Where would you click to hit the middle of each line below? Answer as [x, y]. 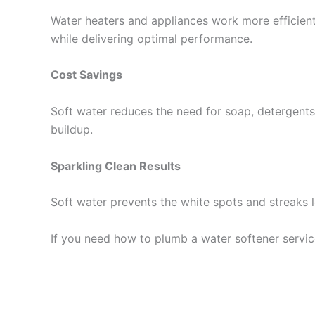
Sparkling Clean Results [116, 166]
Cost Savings [86, 75]
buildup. [72, 129]
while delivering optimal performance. [152, 38]
